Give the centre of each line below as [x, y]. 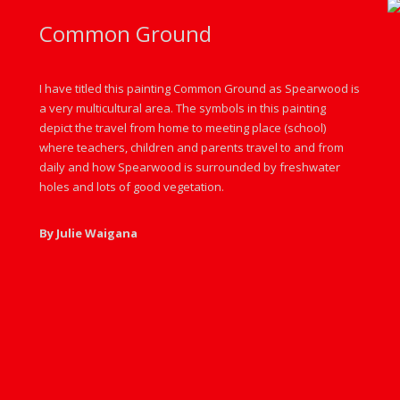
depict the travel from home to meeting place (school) [183, 128]
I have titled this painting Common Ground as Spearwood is [200, 88]
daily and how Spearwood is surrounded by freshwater [190, 167]
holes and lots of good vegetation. [132, 187]
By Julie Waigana [88, 233]
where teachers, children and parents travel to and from [192, 147]
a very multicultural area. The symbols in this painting [183, 108]
